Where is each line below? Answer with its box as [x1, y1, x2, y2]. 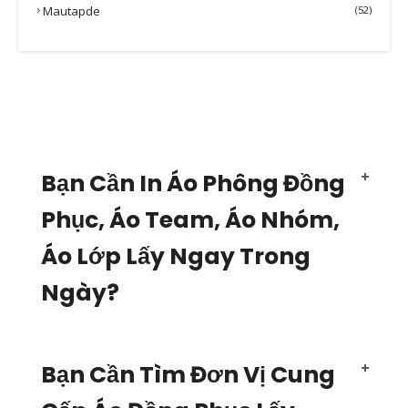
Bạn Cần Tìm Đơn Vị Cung [41, 358, 335, 391]
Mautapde [43, 2, 100, 19]
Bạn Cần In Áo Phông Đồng [41, 167, 345, 199]
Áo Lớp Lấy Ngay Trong [41, 240, 311, 272]
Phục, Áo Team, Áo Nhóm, [41, 203, 340, 236]
